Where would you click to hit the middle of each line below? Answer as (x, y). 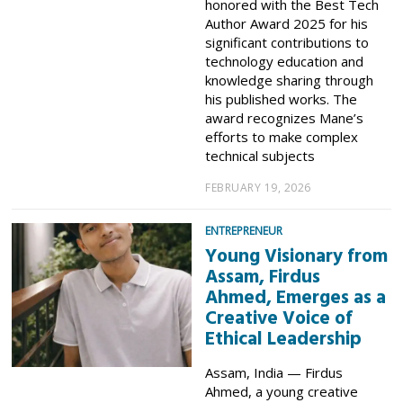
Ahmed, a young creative (282, 391)
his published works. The (282, 99)
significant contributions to (287, 42)
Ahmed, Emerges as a (296, 298)
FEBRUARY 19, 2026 (258, 188)
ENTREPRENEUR (244, 231)
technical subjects (260, 155)
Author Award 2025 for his (287, 23)
